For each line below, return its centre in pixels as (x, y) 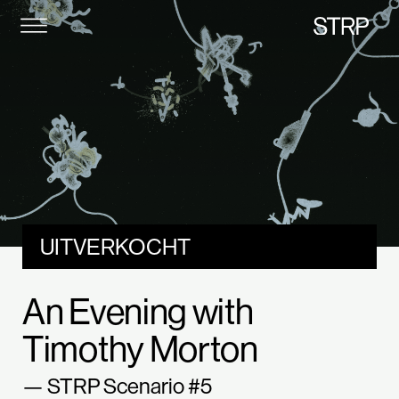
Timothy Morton (140, 348)
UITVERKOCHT (115, 246)
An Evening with (138, 311)
